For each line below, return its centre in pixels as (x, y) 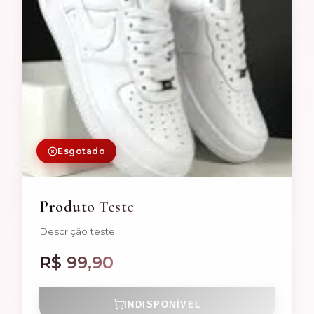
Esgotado (81, 151)
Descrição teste (77, 232)
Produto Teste (87, 207)
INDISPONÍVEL (163, 304)
